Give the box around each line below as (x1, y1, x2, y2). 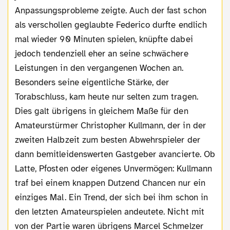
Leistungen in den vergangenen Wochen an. (15, 62, 184, 73)
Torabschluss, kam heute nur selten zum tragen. (15, 91, 198, 102)
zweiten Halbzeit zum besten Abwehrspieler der (15, 134, 200, 145)
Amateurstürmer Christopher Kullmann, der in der (15, 120, 206, 131)
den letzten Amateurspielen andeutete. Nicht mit (15, 206, 204, 217)
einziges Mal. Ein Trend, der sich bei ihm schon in (15, 191, 208, 203)
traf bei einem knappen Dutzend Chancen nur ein (15, 177, 205, 188)
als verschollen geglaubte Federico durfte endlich (15, 19, 207, 30)
